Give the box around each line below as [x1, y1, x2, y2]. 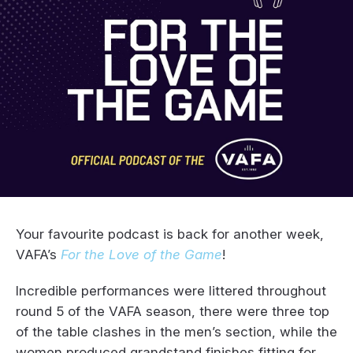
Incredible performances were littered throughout [16, 282, 326, 299]
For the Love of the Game [61, 246, 222, 262]
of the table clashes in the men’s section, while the [16, 323, 337, 340]
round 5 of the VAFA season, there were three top [16, 303, 329, 319]
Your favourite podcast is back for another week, [16, 225, 324, 242]
